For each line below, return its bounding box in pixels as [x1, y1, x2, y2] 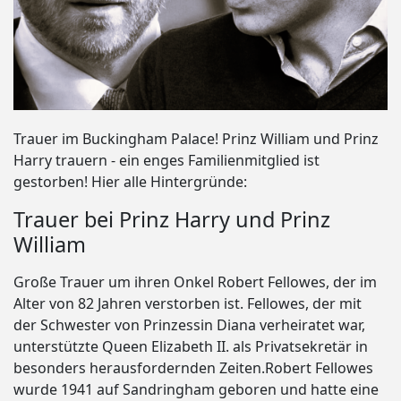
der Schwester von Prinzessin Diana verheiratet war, [13, 315, 365, 336]
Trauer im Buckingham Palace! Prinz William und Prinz [13, 129, 379, 149]
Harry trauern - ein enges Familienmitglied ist [13, 150, 320, 171]
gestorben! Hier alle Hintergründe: [13, 172, 247, 192]
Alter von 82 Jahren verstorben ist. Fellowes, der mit [13, 294, 362, 314]
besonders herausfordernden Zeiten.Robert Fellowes [13, 358, 373, 379]
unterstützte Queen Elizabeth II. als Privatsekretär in [13, 337, 368, 357]
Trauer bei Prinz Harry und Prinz [13, 205, 330, 235]
